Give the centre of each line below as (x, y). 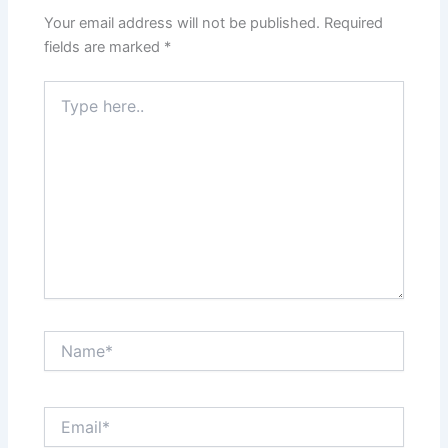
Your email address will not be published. (182, 23)
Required (354, 23)
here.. (62, 110)
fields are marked (104, 47)
